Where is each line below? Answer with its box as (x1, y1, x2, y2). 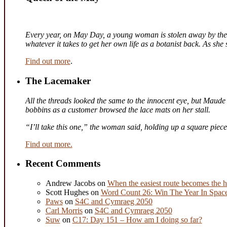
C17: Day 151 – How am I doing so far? (72, 215, 202, 224)
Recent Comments (25, 158, 100, 169)
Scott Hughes (45, 188, 89, 197)
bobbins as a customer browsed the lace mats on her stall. (25, 105, 210, 114)
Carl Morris (45, 206, 83, 215)
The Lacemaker (25, 75, 91, 86)
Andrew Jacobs (45, 179, 95, 188)
